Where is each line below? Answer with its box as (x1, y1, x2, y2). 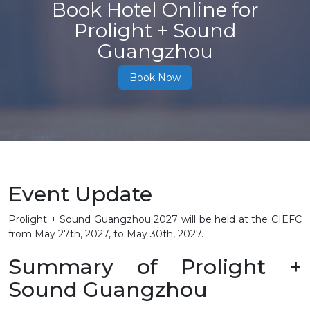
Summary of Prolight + (8, 253, 302, 280)
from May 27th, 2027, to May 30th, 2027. (8, 227, 203, 240)
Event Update (8, 181, 152, 207)
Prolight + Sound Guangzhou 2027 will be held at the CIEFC (8, 212, 302, 226)
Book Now (129, 71, 181, 84)
